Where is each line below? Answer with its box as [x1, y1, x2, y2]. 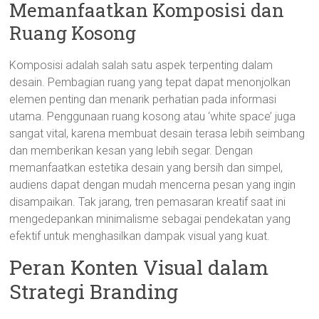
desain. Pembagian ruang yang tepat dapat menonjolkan [9, 75, 291, 89]
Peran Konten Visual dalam [9, 254, 269, 281]
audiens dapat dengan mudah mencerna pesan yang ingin [9, 178, 296, 192]
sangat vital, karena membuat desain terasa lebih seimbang [9, 127, 305, 140]
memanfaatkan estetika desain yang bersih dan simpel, [9, 161, 283, 174]
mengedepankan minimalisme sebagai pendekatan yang [9, 212, 291, 226]
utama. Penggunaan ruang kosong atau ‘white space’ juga [9, 110, 296, 123]
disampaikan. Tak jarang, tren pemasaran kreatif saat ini [9, 195, 286, 209]
